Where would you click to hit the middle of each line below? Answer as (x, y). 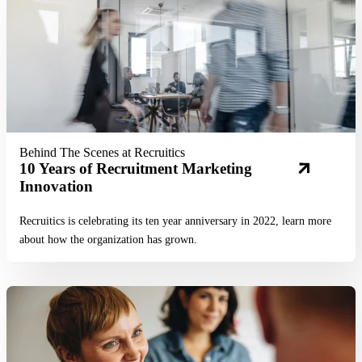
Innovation (56, 186)
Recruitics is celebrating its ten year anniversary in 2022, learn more (175, 220)
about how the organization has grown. (108, 239)
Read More (181, 293)
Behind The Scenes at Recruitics (102, 152)
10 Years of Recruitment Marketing (136, 168)
